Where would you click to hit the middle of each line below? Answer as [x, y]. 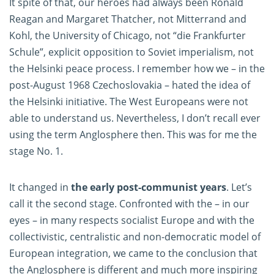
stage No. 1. [36, 151]
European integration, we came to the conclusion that [133, 254]
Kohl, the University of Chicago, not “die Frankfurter [128, 36]
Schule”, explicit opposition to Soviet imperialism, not [131, 52]
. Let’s [239, 187]
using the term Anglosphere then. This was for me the [133, 135]
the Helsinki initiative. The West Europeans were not [129, 102]
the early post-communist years [149, 187]
